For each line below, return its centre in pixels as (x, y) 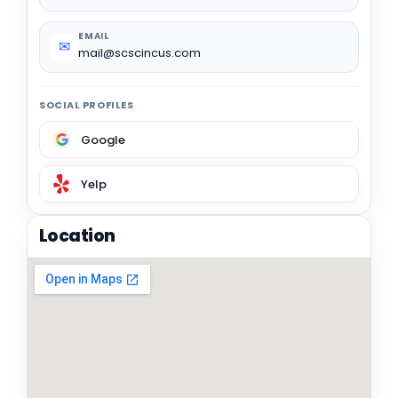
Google (103, 139)
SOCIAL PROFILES (87, 105)
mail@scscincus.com (139, 53)
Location (77, 236)
